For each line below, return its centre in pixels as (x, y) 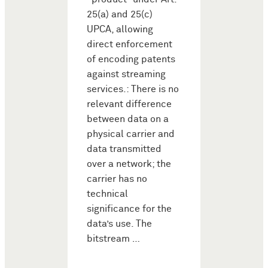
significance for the (129, 209)
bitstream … (113, 239)
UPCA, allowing (120, 29)
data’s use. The (119, 224)
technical (107, 194)
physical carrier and (131, 134)
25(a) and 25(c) (120, 14)
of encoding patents (131, 59)
